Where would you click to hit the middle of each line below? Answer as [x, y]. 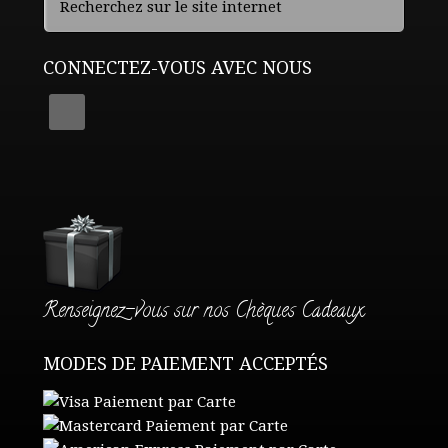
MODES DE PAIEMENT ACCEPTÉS [185, 364]
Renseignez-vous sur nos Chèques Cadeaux [202, 313]
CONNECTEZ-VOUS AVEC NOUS [177, 68]
